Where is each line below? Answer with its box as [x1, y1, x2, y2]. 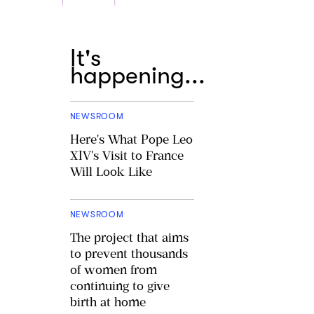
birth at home [69, 294, 146, 310]
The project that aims [69, 229, 189, 245]
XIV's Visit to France [69, 147, 184, 163]
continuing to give [69, 278, 170, 294]
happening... [69, 61, 205, 89]
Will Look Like [69, 163, 152, 179]
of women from [69, 261, 157, 278]
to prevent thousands [69, 245, 188, 261]
